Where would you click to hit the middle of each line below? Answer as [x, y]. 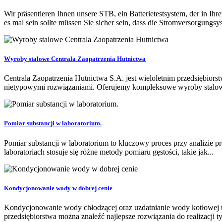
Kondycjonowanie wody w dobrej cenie [58, 188]
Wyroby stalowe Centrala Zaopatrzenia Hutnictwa [75, 59]
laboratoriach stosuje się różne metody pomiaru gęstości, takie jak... [109, 152]
